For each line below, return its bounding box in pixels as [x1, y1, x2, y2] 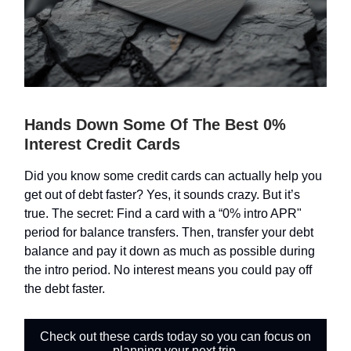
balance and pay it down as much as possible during [24, 244, 315, 259]
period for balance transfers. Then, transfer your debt [24, 226, 313, 240]
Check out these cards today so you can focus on [40, 330, 311, 344]
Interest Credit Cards [24, 136, 180, 154]
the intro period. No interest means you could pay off [24, 263, 312, 277]
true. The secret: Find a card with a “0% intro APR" [24, 207, 302, 221]
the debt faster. [24, 282, 105, 296]
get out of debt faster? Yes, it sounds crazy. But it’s [24, 188, 300, 202]
